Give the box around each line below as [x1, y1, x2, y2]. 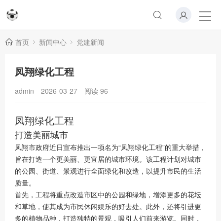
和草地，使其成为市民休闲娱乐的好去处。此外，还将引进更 [15, 201, 201, 211]
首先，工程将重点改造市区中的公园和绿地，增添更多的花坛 [15, 189, 201, 199]
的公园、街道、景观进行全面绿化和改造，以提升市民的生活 [15, 166, 201, 176]
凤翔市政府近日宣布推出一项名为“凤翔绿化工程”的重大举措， [15, 142, 206, 152]
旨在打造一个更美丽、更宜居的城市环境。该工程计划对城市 [15, 154, 201, 164]
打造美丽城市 [15, 128, 68, 141]
